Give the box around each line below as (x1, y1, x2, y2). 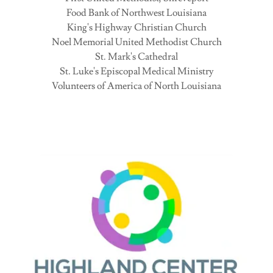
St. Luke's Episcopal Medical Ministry (59, 65, 214, 77)
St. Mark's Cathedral (95, 51, 178, 63)
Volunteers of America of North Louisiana (52, 80, 221, 92)
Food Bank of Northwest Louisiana (66, 7, 207, 19)
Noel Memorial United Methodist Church (51, 36, 222, 48)
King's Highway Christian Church (66, 21, 207, 34)
